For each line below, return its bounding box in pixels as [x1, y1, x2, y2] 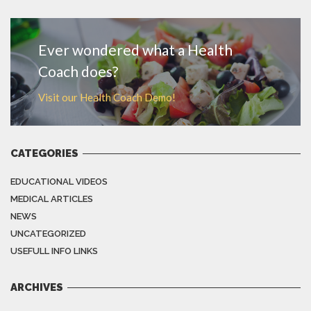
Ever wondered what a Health [38, 41, 233, 59]
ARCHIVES [10, 281, 63, 294]
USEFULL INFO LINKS [10, 246, 98, 257]
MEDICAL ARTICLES [10, 194, 93, 205]
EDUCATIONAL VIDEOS [10, 176, 108, 187]
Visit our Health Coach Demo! [38, 91, 176, 104]
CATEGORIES [10, 147, 78, 160]
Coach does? [38, 62, 118, 81]
